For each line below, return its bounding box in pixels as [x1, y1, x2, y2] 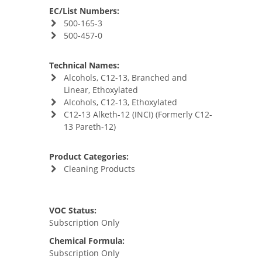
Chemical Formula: [49, 235, 125, 246]
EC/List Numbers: [49, 5, 119, 16]
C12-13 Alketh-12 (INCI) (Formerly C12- [63, 109, 212, 120]
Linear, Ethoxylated [63, 84, 138, 95]
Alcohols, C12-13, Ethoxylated [63, 96, 177, 108]
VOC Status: [49, 205, 96, 216]
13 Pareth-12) [63, 121, 116, 132]
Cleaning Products [63, 163, 135, 174]
